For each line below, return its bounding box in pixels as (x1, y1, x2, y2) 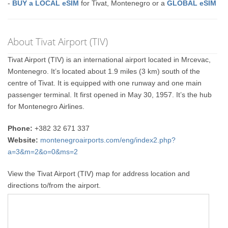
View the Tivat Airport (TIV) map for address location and (8, 169, 190, 178)
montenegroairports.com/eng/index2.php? (40, 136, 176, 144)
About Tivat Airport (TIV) (8, 35, 108, 48)
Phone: (8, 124, 33, 132)
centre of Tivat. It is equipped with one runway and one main (8, 79, 202, 87)
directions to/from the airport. (8, 181, 101, 189)
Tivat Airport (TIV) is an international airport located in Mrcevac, (8, 55, 211, 64)
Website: (8, 136, 39, 144)
